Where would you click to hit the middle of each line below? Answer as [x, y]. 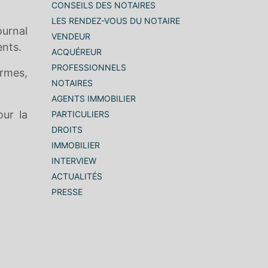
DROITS [67, 130]
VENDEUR [71, 36]
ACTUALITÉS [77, 176]
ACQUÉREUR [77, 52]
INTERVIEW [74, 161]
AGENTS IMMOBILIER [94, 98]
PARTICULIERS [80, 114]
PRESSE [67, 192]
